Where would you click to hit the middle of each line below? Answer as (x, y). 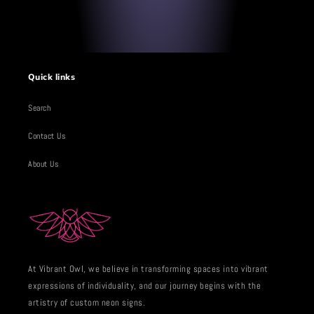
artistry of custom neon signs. (87, 303)
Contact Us (47, 136)
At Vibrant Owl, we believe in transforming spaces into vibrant (148, 269)
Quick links (52, 77)
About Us (44, 164)
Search (40, 108)
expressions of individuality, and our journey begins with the (145, 286)
